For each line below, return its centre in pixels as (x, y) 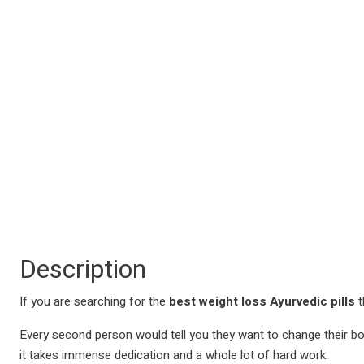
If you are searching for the (93, 301)
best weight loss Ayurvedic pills (260, 301)
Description (83, 269)
